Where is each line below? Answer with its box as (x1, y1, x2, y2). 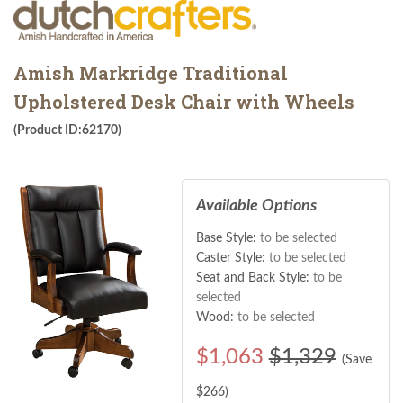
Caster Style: (195, 251, 269, 264)
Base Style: (195, 231, 260, 245)
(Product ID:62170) (13, 123, 121, 137)
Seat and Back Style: (195, 271, 313, 284)
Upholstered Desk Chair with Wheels (13, 89, 354, 113)
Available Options (195, 197, 317, 214)
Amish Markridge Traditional (13, 60, 288, 85)
